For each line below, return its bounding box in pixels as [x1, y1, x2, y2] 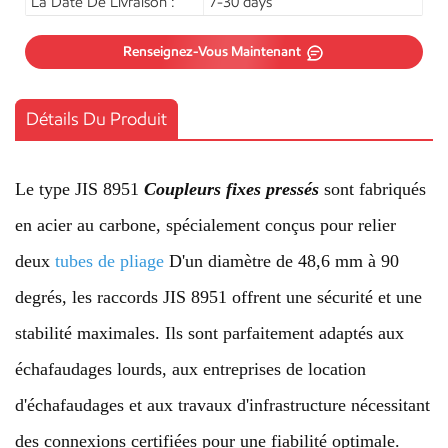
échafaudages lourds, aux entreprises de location [15, 359, 366, 380]
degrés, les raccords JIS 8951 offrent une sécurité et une [15, 287, 422, 308]
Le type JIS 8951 [15, 179, 144, 200]
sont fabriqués [319, 179, 426, 200]
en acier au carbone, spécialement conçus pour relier [15, 215, 396, 236]
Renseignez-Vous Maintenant [123, 42, 304, 60]
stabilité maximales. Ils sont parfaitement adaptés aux [15, 323, 404, 344]
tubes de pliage [55, 251, 164, 272]
